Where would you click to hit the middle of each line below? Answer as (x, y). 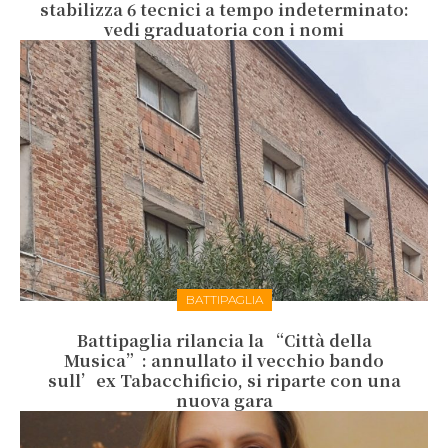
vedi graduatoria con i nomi (224, 30)
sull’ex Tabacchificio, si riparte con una (224, 381)
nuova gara (224, 401)
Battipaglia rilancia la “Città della (224, 341)
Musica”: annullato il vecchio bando (224, 361)
